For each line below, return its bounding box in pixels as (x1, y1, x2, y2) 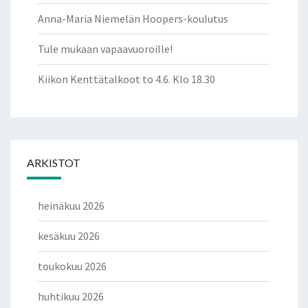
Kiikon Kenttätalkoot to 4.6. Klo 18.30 (38, 72, 215, 87)
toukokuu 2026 (38, 259, 107, 274)
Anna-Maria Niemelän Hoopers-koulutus (38, 12, 228, 26)
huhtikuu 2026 (38, 289, 104, 304)
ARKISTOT (27, 156, 80, 170)
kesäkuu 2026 (38, 229, 100, 243)
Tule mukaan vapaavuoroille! (38, 42, 173, 56)
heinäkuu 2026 (38, 199, 104, 213)
